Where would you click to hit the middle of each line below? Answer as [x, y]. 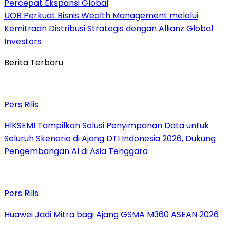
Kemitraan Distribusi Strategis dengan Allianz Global [109, 28]
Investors [23, 41]
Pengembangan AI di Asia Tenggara [76, 151]
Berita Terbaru [34, 62]
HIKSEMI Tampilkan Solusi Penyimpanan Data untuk [107, 125]
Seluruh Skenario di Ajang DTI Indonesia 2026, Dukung [110, 138]
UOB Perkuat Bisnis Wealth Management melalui [101, 15]
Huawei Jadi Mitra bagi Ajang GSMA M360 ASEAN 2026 [111, 214]
